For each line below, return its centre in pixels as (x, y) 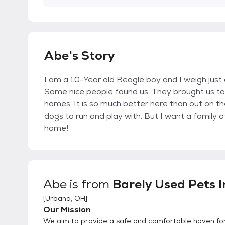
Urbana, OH (65, 198)
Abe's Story (80, 55)
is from (90, 184)
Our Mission (67, 210)
